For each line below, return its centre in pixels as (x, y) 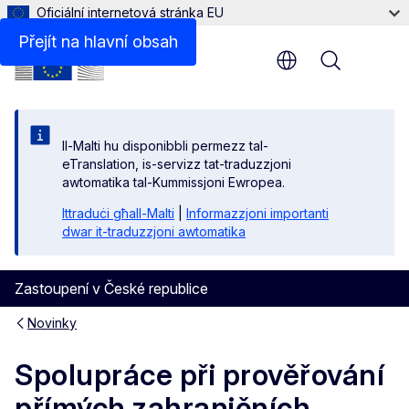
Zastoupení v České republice (111, 288)
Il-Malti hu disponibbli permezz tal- (165, 146)
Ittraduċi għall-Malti (118, 213)
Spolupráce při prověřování (199, 375)
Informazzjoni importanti (257, 213)
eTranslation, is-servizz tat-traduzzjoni (177, 164)
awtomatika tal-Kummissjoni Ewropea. (173, 182)
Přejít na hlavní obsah (98, 42)
